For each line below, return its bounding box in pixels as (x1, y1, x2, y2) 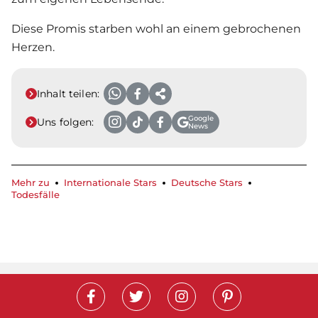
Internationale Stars (64, 177, 157, 189)
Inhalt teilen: (37, 87, 99, 101)
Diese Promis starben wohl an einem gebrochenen (11, 22, 301, 36)
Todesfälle (11, 190, 60, 201)
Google (188, 114, 214, 124)
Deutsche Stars (171, 177, 243, 189)
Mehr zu (11, 177, 50, 189)
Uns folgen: (37, 116, 94, 129)
